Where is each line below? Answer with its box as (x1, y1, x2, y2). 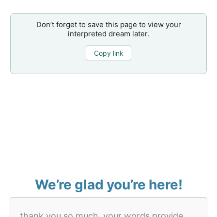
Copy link (93, 48, 124, 57)
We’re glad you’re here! (34, 176, 183, 193)
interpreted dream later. (68, 29, 149, 39)
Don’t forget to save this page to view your (36, 20, 181, 30)
